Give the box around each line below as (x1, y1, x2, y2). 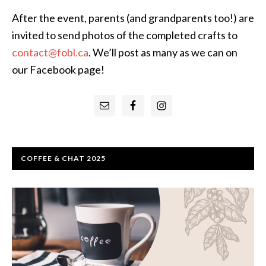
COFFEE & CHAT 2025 (21, 154, 106, 163)
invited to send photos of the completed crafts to (12, 28, 237, 42)
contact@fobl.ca (12, 46, 88, 59)
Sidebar (11, 114, 68, 133)
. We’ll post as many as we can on (88, 46, 237, 59)
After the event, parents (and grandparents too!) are (12, 11, 254, 24)
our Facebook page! (12, 63, 104, 76)
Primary (11, 94, 73, 113)
